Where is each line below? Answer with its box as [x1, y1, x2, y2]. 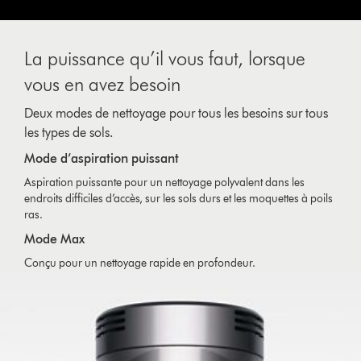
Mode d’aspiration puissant [24, 150, 180, 166]
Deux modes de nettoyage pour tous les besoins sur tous [24, 105, 329, 121]
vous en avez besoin [24, 72, 181, 96]
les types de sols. [24, 124, 114, 140]
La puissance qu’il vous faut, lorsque [24, 46, 306, 70]
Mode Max [24, 230, 85, 247]
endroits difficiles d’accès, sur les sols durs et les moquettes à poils [24, 191, 334, 205]
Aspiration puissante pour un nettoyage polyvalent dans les [24, 175, 305, 189]
